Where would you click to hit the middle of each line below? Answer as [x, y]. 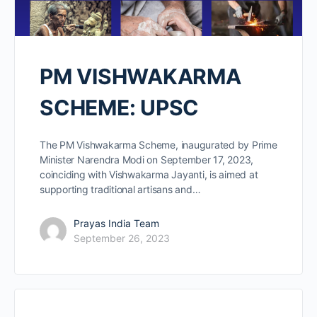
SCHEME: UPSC [120, 108]
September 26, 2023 [122, 238]
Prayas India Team [116, 224]
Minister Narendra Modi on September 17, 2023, [147, 160]
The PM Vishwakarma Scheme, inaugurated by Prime [158, 145]
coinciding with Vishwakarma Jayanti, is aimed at [149, 175]
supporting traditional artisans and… [120, 190]
